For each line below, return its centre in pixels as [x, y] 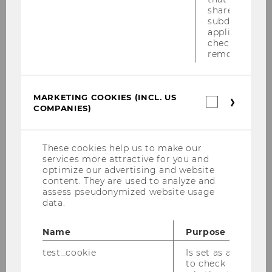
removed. [229, 54]
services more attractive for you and [126, 159]
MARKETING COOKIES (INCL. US [105, 97]
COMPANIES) [63, 108]
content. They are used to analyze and [129, 181]
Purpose [206, 232]
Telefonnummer [54, 53]
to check [206, 263]
